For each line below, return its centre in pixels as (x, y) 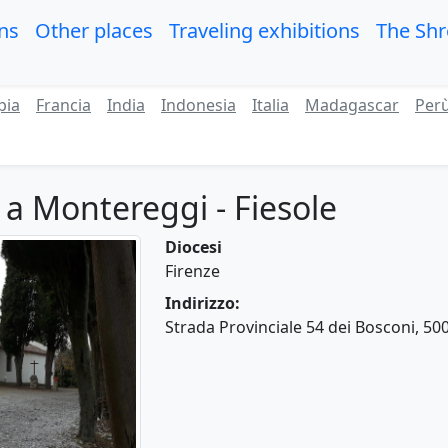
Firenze (193, 271)
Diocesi (194, 247)
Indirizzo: (203, 303)
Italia (270, 105)
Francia (63, 105)
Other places (94, 30)
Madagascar (352, 105)
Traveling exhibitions (264, 30)
